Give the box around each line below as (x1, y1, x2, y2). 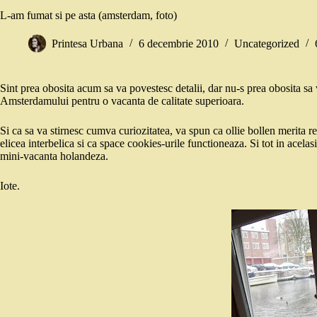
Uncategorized (234, 38, 299, 50)
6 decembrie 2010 (139, 38, 219, 50)
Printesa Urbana (52, 38, 123, 50)
